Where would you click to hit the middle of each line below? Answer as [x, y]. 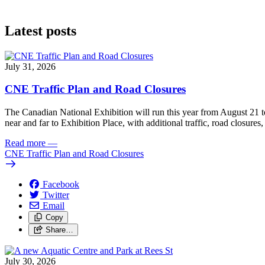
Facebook [61, 185]
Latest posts [41, 30]
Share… [59, 230]
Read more [25, 143]
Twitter [56, 195]
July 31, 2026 [30, 66]
